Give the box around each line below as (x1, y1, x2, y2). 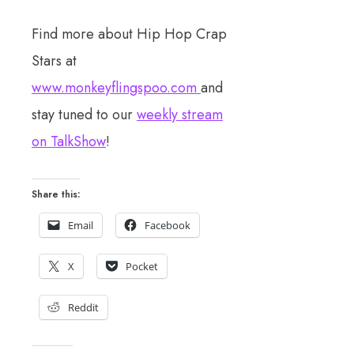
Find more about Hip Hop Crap (32, 24, 227, 44)
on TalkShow (32, 131, 106, 152)
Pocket (126, 259, 158, 273)
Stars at (32, 51, 77, 71)
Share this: (32, 187, 80, 201)
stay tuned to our (32, 104, 137, 125)
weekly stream (137, 104, 223, 125)
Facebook (145, 218, 190, 232)
